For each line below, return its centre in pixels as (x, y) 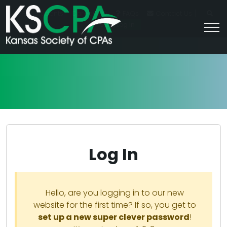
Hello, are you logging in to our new (115, 193)
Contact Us (173, 13)
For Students (43, 13)
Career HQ (89, 13)
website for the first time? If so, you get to (115, 205)
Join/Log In (118, 24)
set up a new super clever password (113, 217)
